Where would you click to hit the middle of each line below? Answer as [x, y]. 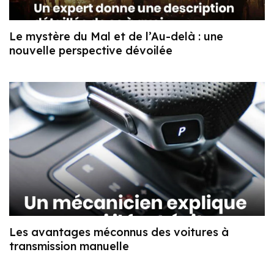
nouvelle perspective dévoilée [91, 50]
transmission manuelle [69, 246]
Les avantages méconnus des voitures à [119, 232]
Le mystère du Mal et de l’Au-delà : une [116, 36]
